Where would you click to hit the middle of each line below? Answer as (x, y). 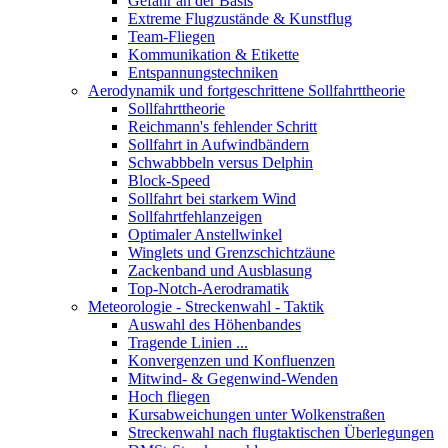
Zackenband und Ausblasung (220, 270)
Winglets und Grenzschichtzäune (231, 252)
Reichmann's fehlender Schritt (222, 126)
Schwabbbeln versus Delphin (220, 162)
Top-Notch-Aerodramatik (208, 288)
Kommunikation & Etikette (213, 54)
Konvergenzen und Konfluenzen (231, 360)
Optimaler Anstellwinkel (205, 234)
